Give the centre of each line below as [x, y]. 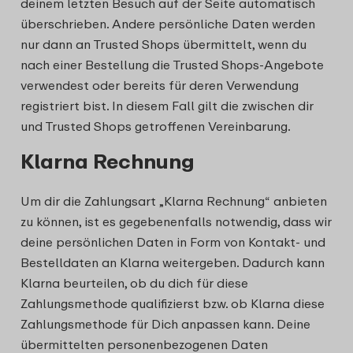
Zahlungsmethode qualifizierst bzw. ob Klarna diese [173, 303]
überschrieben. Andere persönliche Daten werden [168, 24]
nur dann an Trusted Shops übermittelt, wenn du [163, 44]
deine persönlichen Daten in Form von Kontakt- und [173, 242]
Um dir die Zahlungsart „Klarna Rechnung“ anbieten [174, 201]
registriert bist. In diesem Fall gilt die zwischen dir [167, 106]
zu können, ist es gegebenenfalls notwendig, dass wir [176, 221]
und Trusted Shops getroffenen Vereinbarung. [156, 126]
